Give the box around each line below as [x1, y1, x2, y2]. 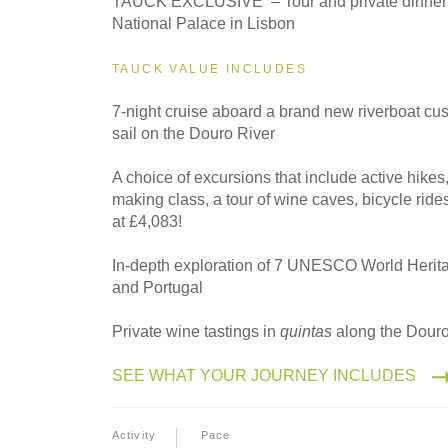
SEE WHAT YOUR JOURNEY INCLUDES [112, 366, 416, 384]
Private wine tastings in [112, 322, 280, 340]
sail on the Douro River [112, 124, 275, 142]
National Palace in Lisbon [112, 14, 295, 32]
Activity [112, 428, 156, 441]
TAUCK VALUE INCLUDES [112, 61, 307, 76]
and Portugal [112, 278, 203, 296]
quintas [280, 322, 332, 340]
